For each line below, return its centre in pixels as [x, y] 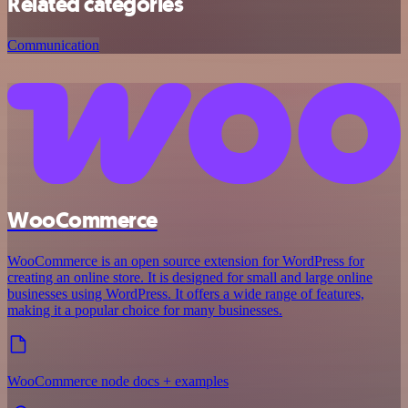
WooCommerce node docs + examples [118, 382]
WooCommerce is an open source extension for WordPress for [186, 261]
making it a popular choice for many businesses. [145, 311]
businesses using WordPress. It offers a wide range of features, [186, 294]
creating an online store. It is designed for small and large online [190, 278]
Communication [53, 45]
